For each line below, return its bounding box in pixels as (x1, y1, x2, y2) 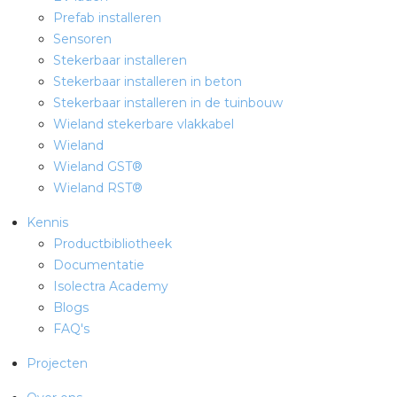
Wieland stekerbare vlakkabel (53, 115, 234, 132)
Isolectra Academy (53, 277, 168, 294)
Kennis (27, 214, 68, 230)
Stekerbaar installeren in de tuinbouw (53, 94, 283, 111)
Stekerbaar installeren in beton (53, 73, 242, 90)
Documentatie (53, 256, 144, 273)
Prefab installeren (53, 9, 161, 26)
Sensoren (53, 30, 112, 47)
